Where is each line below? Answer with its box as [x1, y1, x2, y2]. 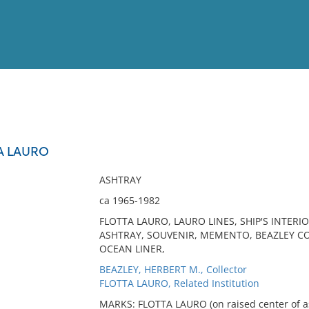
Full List [264, 130, 299, 140]
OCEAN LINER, [99, 242, 165, 255]
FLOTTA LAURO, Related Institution [99, 277, 259, 290]
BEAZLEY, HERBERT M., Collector [99, 263, 247, 276]
